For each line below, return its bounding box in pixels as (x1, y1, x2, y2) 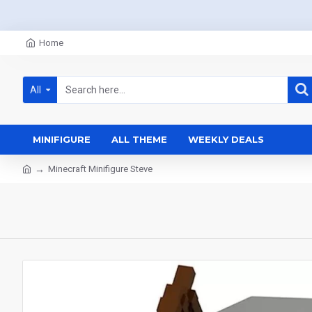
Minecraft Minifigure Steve (48, 164, 153, 174)
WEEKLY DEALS (188, 134, 264, 145)
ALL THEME (111, 134, 167, 145)
